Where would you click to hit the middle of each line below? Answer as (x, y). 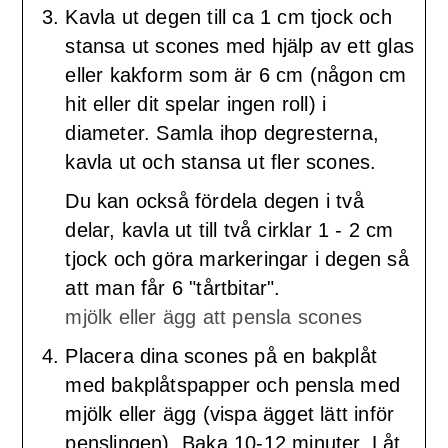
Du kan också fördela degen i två (214, 200)
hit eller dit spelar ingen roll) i (196, 103)
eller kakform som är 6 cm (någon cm (236, 74)
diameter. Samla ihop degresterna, (222, 132)
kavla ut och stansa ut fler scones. (221, 161)
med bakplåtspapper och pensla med (232, 384)
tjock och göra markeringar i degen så (237, 258)
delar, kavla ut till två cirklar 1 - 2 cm (229, 229)
